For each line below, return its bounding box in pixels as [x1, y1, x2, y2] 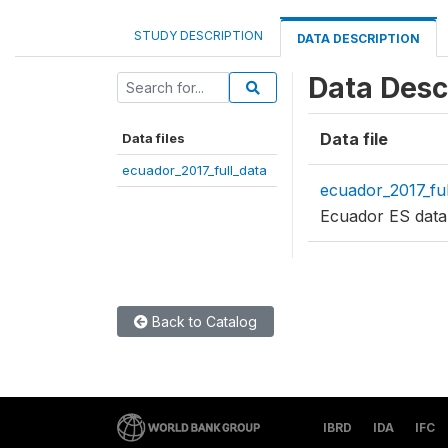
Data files [122, 130, 185, 146]
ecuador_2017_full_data [122, 162, 267, 178]
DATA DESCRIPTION [297, 31, 420, 46]
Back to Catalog [148, 313, 257, 330]
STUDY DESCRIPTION [134, 28, 263, 43]
